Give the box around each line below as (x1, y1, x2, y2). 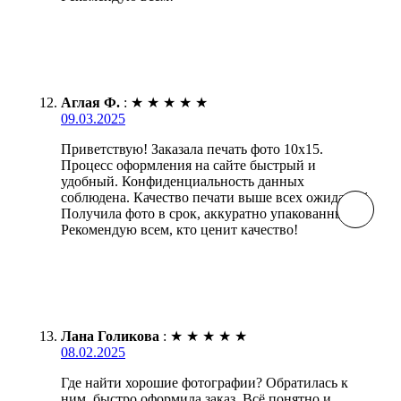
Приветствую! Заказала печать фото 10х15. (61, 141, 323, 157)
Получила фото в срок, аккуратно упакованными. (61, 205, 365, 221)
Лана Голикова (61, 328, 159, 344)
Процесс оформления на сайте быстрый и (61, 157, 316, 173)
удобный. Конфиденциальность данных (61, 173, 304, 189)
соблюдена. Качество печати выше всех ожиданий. (61, 189, 372, 205)
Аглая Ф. (61, 94, 120, 110)
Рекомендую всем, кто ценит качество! (61, 221, 298, 237)
